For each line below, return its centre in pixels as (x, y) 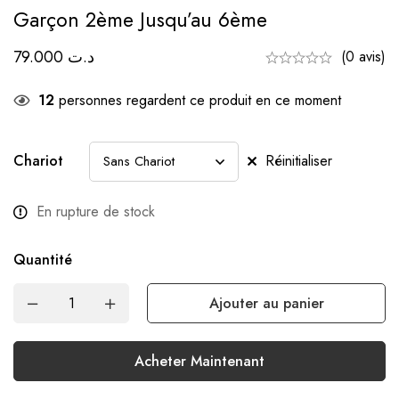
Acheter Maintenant (199, 361)
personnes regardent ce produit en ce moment (198, 100)
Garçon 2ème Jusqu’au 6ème (140, 20)
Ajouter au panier (266, 303)
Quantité (43, 260)
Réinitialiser (299, 161)
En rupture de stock (96, 212)
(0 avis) (363, 57)
